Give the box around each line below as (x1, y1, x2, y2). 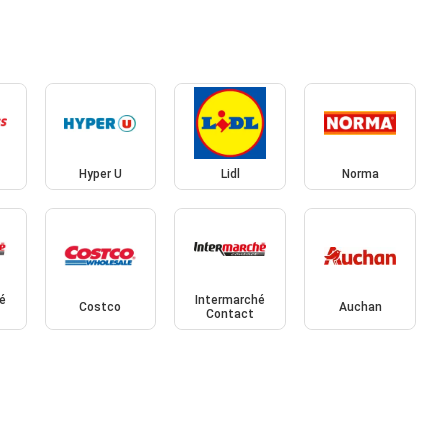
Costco (79, 299, 122, 314)
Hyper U (78, 167, 122, 182)
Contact (206, 306, 255, 321)
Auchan (338, 299, 382, 314)
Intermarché (195, 292, 266, 307)
